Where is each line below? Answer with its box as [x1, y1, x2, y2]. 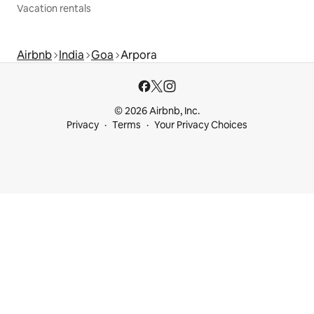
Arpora [121, 47, 157, 62]
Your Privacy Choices [154, 118, 247, 131]
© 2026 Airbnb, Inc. [114, 104, 200, 117]
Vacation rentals [17, 1, 91, 15]
